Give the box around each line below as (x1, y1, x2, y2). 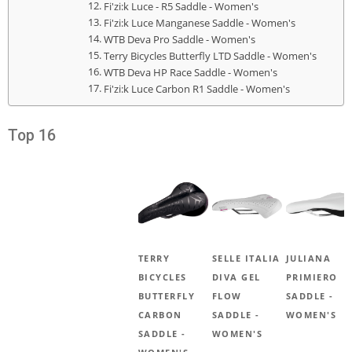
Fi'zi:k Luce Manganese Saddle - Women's (103, 16, 295, 30)
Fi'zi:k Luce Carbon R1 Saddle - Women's (103, 82, 290, 96)
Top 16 (8, 126, 56, 145)
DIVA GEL (211, 270, 261, 283)
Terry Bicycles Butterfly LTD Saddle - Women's (103, 49, 317, 63)
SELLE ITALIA (211, 251, 280, 264)
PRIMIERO (285, 270, 338, 283)
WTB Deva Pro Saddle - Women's (103, 32, 255, 46)
